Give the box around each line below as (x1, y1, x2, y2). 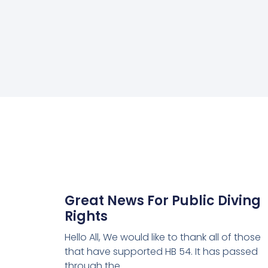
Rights (64, 207, 108, 226)
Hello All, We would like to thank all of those (64, 230, 261, 245)
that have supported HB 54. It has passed (64, 245, 258, 259)
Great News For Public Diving (64, 191, 261, 211)
